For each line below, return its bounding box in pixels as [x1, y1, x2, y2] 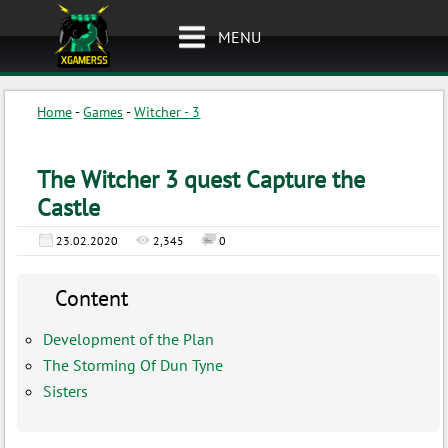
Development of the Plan [43, 329, 215, 349]
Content [55, 284, 129, 312]
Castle [37, 192, 101, 223]
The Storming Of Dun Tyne [43, 355, 224, 375]
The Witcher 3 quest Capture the [37, 164, 366, 195]
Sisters [43, 381, 89, 401]
